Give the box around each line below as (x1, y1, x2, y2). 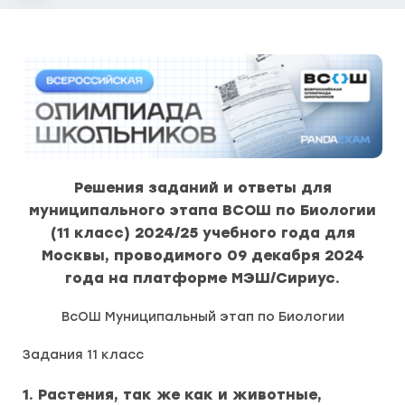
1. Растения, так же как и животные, (23, 386, 322, 403)
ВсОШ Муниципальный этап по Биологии (61, 309, 344, 325)
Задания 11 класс (23, 347, 144, 363)
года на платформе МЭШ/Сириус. (65, 269, 340, 287)
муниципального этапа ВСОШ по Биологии (29, 202, 376, 219)
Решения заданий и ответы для (73, 179, 332, 196)
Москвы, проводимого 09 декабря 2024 (41, 247, 364, 264)
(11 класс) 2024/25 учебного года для (50, 224, 355, 241)
